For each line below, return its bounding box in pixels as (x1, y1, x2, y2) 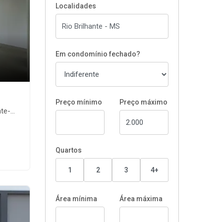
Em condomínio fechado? (55, 50, 140, 58)
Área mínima (55, 195, 97, 203)
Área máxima (119, 195, 163, 203)
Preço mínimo (55, 98, 102, 106)
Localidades (55, 2, 96, 10)
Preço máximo (119, 98, 167, 106)
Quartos (55, 146, 82, 154)
